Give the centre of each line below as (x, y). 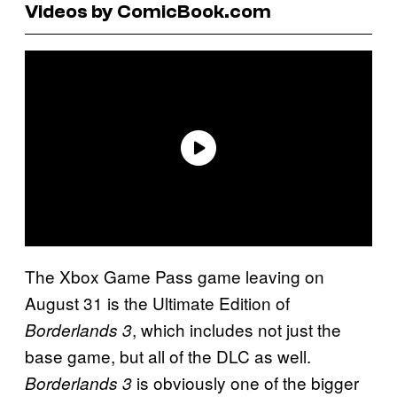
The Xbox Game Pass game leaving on (175, 276)
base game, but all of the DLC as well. (168, 355)
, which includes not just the (237, 329)
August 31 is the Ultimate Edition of (157, 302)
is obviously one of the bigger (245, 382)
